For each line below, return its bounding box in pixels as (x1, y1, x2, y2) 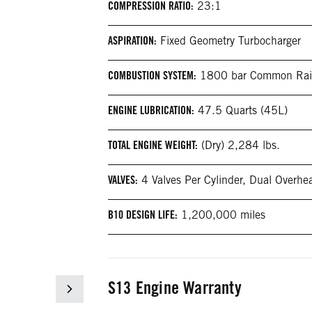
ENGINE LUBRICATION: (108, 104, 194, 118)
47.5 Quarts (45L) (194, 104, 288, 118)
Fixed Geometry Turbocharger (157, 34, 301, 48)
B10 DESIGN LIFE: (108, 208, 178, 222)
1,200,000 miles (178, 208, 265, 222)
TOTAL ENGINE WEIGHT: (108, 139, 198, 153)
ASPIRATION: (108, 34, 157, 48)
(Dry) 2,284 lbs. (198, 139, 280, 153)
